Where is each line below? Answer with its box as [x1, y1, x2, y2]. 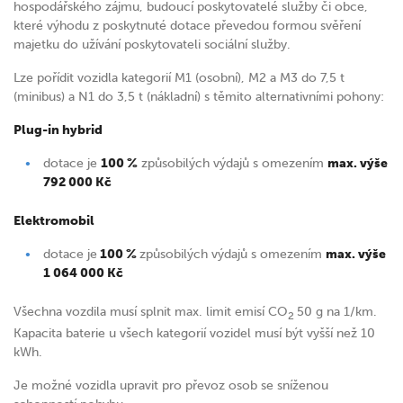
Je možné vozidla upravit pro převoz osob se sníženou [13, 377, 328, 393]
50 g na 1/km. [297, 304, 377, 320]
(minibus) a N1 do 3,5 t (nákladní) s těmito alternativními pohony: [13, 89, 384, 105]
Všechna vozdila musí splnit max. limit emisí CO [13, 304, 288, 320]
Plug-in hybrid [13, 122, 103, 139]
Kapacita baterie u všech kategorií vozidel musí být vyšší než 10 [13, 325, 375, 341]
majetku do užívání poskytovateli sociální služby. [13, 37, 291, 53]
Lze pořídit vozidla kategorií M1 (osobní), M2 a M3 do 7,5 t [13, 70, 345, 86]
